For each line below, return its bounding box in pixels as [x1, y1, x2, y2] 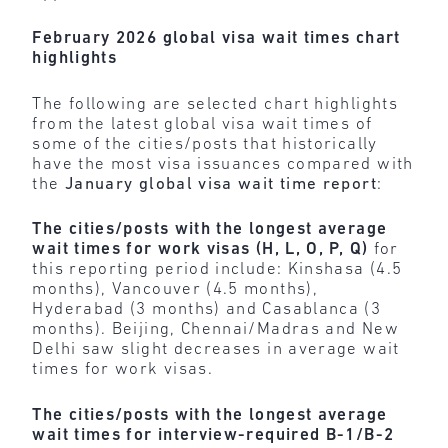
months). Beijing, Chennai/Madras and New [32, 321, 399, 339]
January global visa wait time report [64, 175, 377, 193]
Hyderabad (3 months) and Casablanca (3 [32, 301, 382, 319]
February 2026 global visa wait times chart [32, 30, 401, 48]
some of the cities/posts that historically [32, 135, 378, 153]
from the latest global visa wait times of [32, 115, 373, 133]
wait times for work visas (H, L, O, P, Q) [32, 241, 374, 259]
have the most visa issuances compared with [32, 155, 414, 173]
